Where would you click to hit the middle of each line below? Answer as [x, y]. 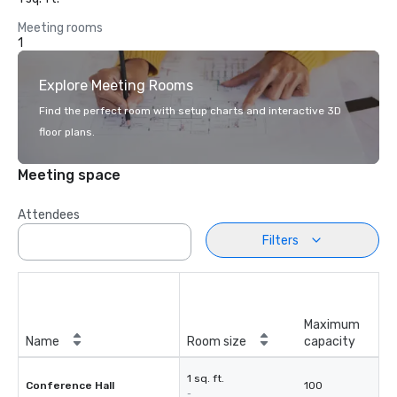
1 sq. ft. [206, 378]
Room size [217, 342]
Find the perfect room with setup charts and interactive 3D [190, 111]
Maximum [332, 325]
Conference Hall [70, 385]
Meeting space [69, 175]
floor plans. [67, 132]
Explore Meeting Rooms [116, 86]
